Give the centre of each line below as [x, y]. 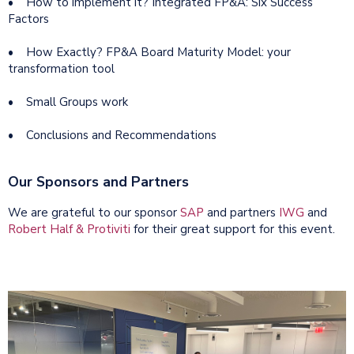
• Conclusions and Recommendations [112, 135]
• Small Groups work [68, 102]
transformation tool [61, 68]
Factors [28, 19]
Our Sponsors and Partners [98, 182]
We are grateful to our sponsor [94, 213]
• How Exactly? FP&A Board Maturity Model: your [149, 52]
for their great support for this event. [233, 230]
